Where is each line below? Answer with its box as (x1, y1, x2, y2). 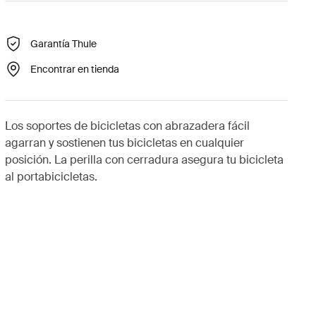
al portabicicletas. (4, 169, 97, 184)
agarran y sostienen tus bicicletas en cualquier (4, 135, 244, 150)
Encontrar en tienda (30, 62, 119, 75)
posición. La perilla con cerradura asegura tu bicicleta (4, 152, 284, 167)
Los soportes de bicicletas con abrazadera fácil (4, 119, 250, 133)
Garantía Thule (30, 37, 97, 50)
